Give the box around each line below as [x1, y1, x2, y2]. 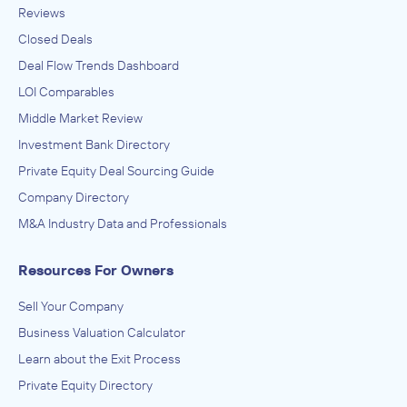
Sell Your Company [18, 297, 124, 314]
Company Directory [18, 188, 129, 205]
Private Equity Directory [18, 376, 153, 393]
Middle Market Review [18, 109, 143, 126]
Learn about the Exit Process [18, 350, 181, 367]
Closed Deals [18, 30, 93, 47]
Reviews [18, 4, 65, 21]
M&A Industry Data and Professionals [18, 214, 227, 232]
